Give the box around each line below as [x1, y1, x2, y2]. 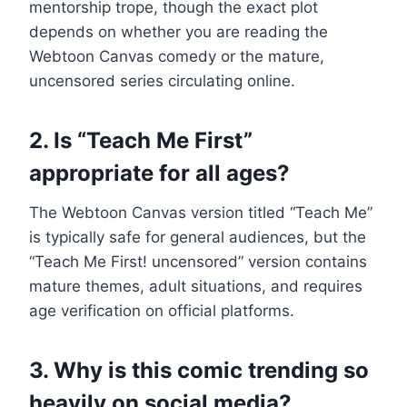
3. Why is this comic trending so [29, 356, 369, 383]
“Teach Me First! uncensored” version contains [29, 252, 367, 271]
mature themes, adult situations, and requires [29, 276, 362, 295]
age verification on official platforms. [29, 301, 294, 320]
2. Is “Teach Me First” [29, 126, 253, 154]
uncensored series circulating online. [29, 71, 295, 90]
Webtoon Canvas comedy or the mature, [29, 46, 324, 65]
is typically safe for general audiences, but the [29, 227, 366, 246]
